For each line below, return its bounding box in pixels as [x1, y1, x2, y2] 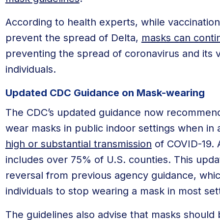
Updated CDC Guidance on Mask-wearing [5, 87, 205, 99]
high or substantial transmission [5, 138, 152, 150]
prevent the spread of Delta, [5, 32, 141, 44]
